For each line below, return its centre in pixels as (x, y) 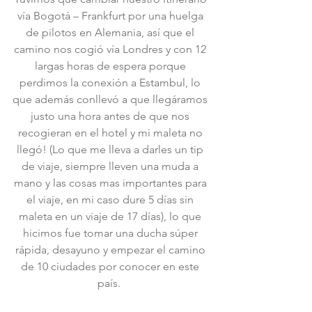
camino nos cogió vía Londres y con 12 (111, 49)
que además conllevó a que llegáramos (111, 99)
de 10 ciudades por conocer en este (111, 266)
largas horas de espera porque (111, 66)
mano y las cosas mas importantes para (111, 183)
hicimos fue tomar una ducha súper (111, 233)
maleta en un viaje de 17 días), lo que (111, 216)
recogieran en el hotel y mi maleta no (111, 133)
